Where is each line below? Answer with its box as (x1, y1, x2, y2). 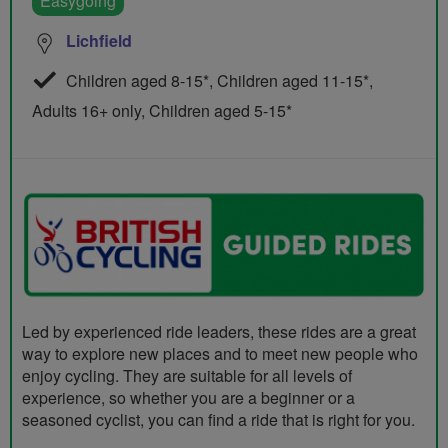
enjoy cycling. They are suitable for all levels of (22, 363, 352, 387)
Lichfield (66, 29, 132, 53)
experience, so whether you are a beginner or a (22, 385, 355, 409)
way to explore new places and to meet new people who (22, 341, 418, 365)
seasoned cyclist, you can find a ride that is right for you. (22, 407, 415, 431)
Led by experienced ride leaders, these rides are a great (22, 319, 416, 343)
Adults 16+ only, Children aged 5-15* (32, 99, 292, 123)
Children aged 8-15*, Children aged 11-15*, (62, 69, 373, 93)
